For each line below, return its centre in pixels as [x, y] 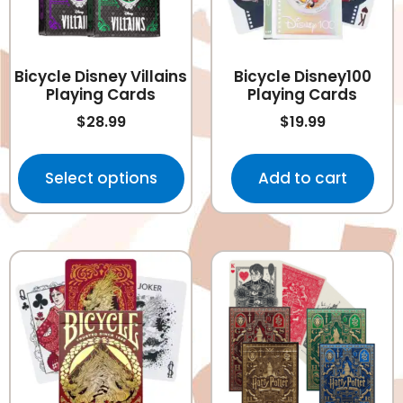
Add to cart [302, 178]
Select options [101, 178]
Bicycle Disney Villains [101, 77]
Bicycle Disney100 [302, 77]
